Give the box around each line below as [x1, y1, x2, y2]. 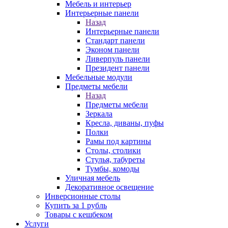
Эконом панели [85, 45, 139, 54]
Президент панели [85, 64, 150, 72]
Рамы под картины [85, 137, 151, 146]
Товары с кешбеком [45, 210, 112, 219]
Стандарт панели [85, 36, 145, 45]
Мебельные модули [65, 73, 132, 81]
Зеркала [85, 109, 112, 118]
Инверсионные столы [45, 192, 121, 201]
